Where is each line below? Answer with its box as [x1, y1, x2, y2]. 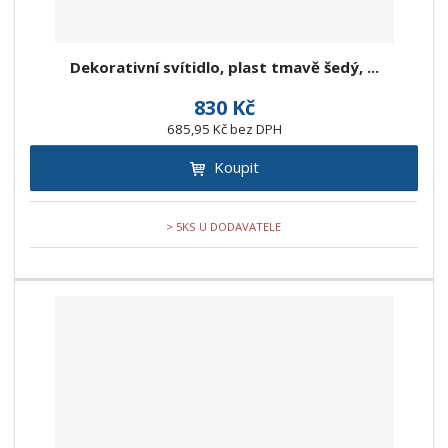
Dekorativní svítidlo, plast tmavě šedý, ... [69, 57, 379, 78]
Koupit [213, 157, 259, 178]
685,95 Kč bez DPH [166, 120, 282, 139]
